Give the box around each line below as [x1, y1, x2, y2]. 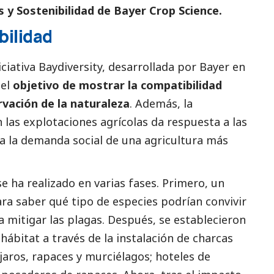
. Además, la [130, 95, 193, 111]
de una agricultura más [103, 132, 228, 147]
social [73, 132, 103, 147]
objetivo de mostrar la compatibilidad [13, 77, 222, 92]
